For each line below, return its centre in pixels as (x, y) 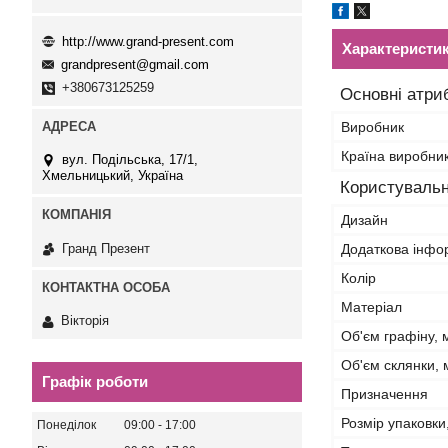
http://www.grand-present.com (148, 41)
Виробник (372, 127)
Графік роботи (95, 382)
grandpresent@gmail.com (135, 65)
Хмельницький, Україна (112, 176)
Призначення (384, 394)
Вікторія (85, 321)
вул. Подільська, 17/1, (130, 160)
